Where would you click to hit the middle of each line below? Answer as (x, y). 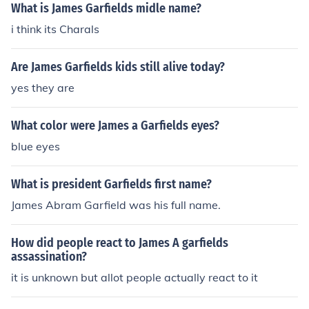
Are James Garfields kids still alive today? (118, 67)
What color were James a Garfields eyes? (115, 126)
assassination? (49, 257)
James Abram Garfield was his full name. (116, 205)
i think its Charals (55, 29)
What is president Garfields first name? (111, 184)
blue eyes (36, 146)
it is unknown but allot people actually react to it (134, 277)
